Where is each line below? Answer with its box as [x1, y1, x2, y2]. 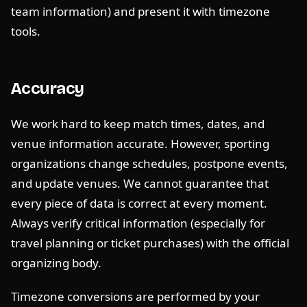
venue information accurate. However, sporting [11, 136, 269, 151]
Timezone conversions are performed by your [11, 288, 260, 304]
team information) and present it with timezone [11, 3, 270, 19]
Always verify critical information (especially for [11, 215, 265, 231]
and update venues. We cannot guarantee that [11, 175, 269, 191]
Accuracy [11, 79, 84, 98]
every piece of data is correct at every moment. [11, 195, 267, 211]
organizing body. [11, 255, 101, 271]
